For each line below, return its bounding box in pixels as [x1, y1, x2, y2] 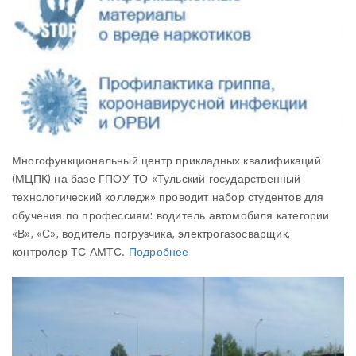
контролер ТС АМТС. [12, 245, 129, 259]
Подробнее [128, 245, 189, 259]
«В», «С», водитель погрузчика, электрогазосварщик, [12, 226, 290, 241]
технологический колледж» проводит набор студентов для [12, 190, 324, 204]
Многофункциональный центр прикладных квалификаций [12, 153, 321, 168]
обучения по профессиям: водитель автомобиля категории [12, 208, 330, 222]
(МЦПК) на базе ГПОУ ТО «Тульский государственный [12, 172, 301, 186]
